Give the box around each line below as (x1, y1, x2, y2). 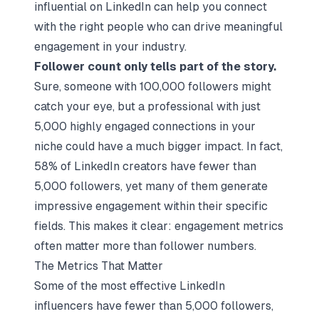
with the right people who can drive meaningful (34, 20, 283, 33)
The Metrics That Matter (34, 259, 163, 273)
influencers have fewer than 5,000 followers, (34, 299, 273, 313)
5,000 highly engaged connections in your (34, 120, 256, 133)
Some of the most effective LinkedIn (34, 279, 225, 293)
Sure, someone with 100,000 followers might (34, 80, 271, 93)
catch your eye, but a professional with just (34, 100, 261, 113)
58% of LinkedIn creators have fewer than (34, 159, 256, 173)
